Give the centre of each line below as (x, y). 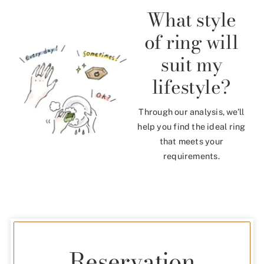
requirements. (191, 156)
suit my (192, 64)
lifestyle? (191, 87)
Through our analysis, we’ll (192, 111)
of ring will (191, 42)
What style (191, 19)
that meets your (191, 141)
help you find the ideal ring (192, 126)
